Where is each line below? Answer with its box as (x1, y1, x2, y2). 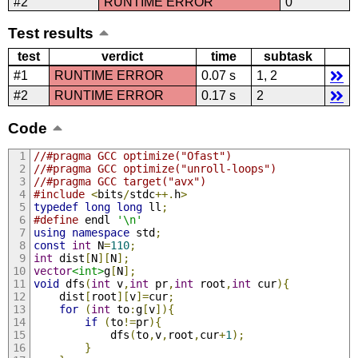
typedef (33, 200, 78, 213)
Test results (7, 24, 93, 42)
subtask (263, 50, 312, 64)
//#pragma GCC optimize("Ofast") (33, 149, 232, 162)
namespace (71, 225, 129, 239)
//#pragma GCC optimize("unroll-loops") (33, 161, 276, 175)
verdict (101, 50, 144, 64)
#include (33, 187, 85, 201)
